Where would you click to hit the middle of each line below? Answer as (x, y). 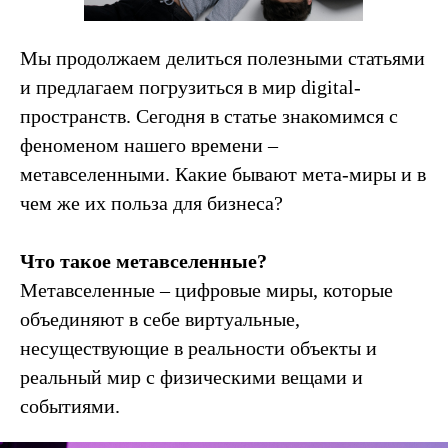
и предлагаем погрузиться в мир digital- (190, 87)
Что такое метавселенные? (143, 261)
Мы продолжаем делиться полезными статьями (222, 58)
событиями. (70, 406)
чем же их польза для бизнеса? (151, 203)
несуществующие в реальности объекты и (198, 348)
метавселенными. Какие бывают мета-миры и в (223, 174)
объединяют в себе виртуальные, (160, 319)
